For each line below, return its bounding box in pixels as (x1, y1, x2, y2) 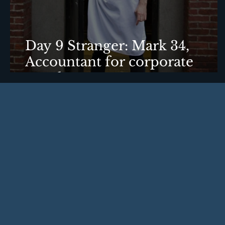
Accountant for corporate (25, 54, 193, 70)
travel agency (25, 70, 113, 86)
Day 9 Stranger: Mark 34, (25, 38, 189, 54)
